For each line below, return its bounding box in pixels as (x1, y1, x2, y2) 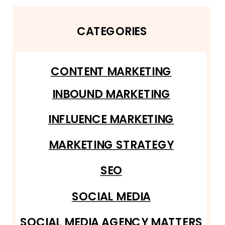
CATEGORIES (76, 23, 147, 40)
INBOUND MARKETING (52, 85, 170, 102)
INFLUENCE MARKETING (48, 111, 174, 128)
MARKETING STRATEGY (48, 136, 174, 153)
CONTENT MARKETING (50, 63, 172, 80)
